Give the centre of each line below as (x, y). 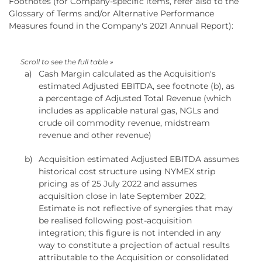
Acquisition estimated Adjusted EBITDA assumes (139, 159)
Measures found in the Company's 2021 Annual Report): (121, 25)
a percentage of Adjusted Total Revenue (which (135, 98)
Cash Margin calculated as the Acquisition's (127, 73)
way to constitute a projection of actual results (134, 245)
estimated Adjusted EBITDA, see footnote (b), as (136, 86)
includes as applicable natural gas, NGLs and (128, 110)
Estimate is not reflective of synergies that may (135, 208)
